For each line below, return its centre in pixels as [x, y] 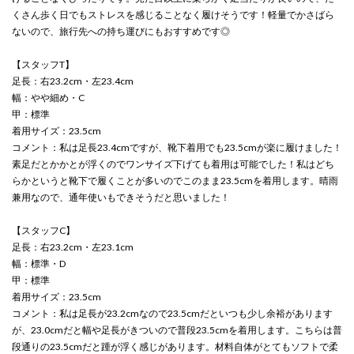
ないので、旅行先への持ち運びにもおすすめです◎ [121, 31]
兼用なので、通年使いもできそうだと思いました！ [121, 197]
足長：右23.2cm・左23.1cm [73, 247]
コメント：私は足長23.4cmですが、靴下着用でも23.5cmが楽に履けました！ [177, 147]
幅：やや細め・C [48, 97]
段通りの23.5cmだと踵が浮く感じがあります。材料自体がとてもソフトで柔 [175, 346]
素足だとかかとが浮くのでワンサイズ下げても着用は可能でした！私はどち [173, 164]
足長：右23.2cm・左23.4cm [73, 81]
